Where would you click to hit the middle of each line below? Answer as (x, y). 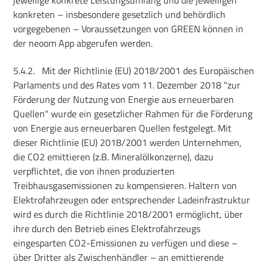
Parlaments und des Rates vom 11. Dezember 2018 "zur (127, 85)
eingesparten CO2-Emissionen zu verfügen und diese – (126, 243)
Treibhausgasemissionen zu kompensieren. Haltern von (125, 186)
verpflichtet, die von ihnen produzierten (94, 171)
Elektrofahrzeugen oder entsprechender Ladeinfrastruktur (132, 200)
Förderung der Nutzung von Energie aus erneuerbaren (124, 100)
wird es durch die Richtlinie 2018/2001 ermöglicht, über (128, 214)
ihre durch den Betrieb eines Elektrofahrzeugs (107, 229)
